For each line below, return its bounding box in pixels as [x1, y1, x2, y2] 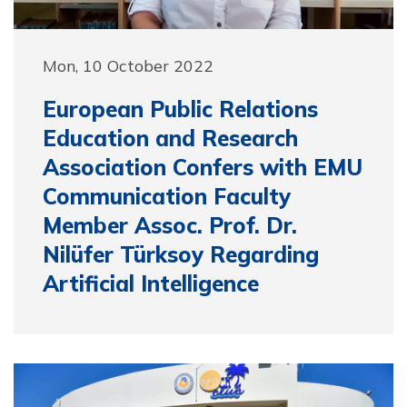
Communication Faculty [43, 183, 291, 210]
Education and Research [43, 124, 298, 152]
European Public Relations [43, 95, 318, 123]
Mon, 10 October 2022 [43, 55, 213, 75]
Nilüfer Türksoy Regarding [43, 241, 319, 268]
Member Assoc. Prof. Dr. [43, 212, 297, 239]
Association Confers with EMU [43, 154, 362, 181]
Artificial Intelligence [43, 270, 259, 297]
